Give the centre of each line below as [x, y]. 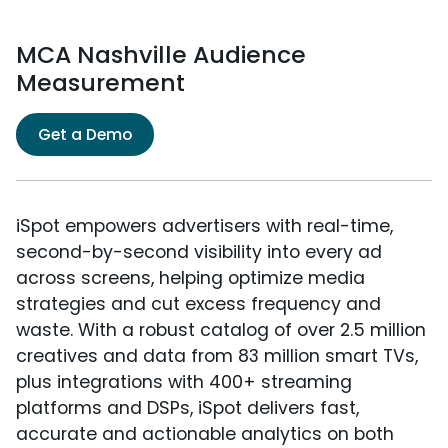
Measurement [100, 83]
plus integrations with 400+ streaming [184, 382]
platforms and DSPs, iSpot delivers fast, [187, 408]
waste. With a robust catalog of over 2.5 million [221, 330]
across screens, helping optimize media [190, 278]
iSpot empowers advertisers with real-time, [204, 226]
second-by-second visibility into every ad [199, 252]
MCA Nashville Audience [161, 55]
